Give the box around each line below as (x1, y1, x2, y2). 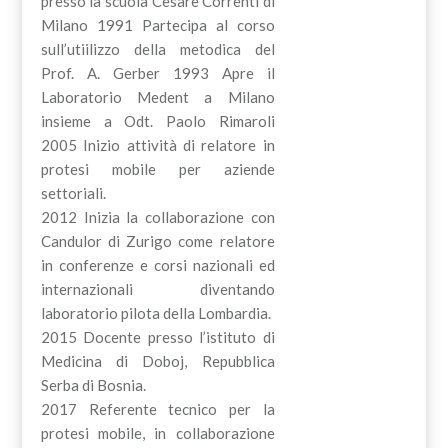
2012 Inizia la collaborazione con (40, 207, 275, 226)
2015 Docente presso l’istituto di (40, 327, 275, 346)
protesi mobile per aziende (40, 159, 275, 178)
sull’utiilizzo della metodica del (40, 39, 275, 58)
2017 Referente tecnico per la (40, 399, 275, 418)
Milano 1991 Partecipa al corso (40, 15, 275, 34)
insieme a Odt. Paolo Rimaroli (40, 111, 275, 130)
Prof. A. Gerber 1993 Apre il (40, 63, 275, 82)
